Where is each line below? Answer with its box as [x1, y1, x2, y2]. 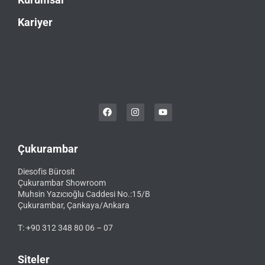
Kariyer [18, 15, 53, 28]
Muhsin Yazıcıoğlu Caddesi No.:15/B [18, 189, 150, 199]
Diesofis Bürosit [18, 166, 75, 176]
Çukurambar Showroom [18, 177, 106, 188]
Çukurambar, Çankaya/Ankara [18, 200, 130, 210]
